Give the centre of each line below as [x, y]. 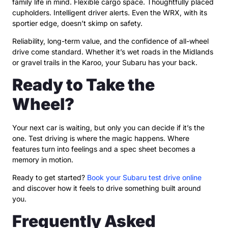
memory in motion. [43, 159]
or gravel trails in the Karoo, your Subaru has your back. [105, 63]
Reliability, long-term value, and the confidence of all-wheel [110, 41]
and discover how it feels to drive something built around [107, 188]
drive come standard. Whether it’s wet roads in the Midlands [113, 52]
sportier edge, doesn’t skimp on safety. [77, 23]
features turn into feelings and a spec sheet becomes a [104, 149]
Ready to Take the [83, 84]
